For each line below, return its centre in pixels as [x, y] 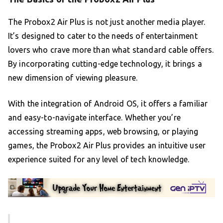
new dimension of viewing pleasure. [73, 77]
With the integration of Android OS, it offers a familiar [108, 103]
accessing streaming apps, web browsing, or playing [103, 131]
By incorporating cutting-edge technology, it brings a [105, 63]
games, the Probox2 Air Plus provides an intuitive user [107, 145]
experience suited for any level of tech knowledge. [99, 159]
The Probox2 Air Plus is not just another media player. [107, 22]
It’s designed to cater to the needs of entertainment [103, 36]
